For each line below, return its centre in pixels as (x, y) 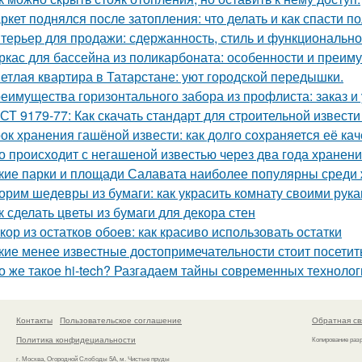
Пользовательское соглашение (121, 320)
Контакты (34, 320)
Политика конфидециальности (76, 339)
